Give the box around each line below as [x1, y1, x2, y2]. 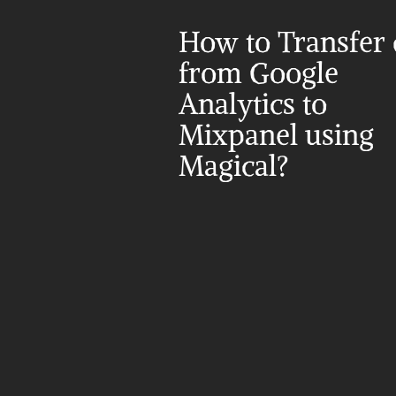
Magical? [179, 148, 289, 184]
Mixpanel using [179, 118, 374, 153]
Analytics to [179, 87, 327, 122]
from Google [179, 56, 339, 91]
